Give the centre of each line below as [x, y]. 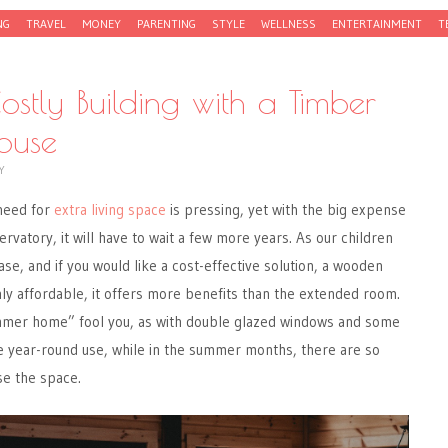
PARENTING [166, 24]
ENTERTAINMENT [377, 24]
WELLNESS [288, 24]
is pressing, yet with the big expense [286, 210]
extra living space [110, 210]
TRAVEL [46, 24]
